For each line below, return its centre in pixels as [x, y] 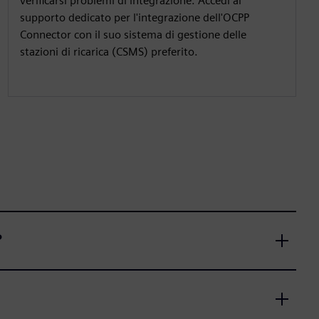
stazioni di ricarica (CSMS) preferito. [109, 52]
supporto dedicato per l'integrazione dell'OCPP [134, 18]
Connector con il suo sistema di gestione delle [133, 35]
